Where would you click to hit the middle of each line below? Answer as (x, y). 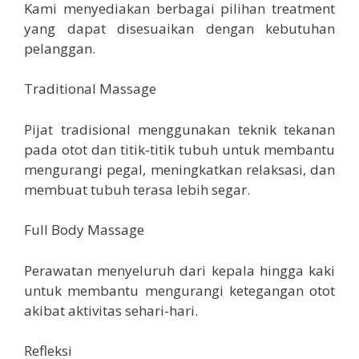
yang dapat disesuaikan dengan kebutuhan (179, 28)
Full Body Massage (84, 230)
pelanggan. (60, 48)
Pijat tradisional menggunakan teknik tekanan (179, 129)
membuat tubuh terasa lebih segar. (137, 189)
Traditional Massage (90, 89)
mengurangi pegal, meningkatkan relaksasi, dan (179, 169)
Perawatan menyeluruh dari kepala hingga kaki (179, 270)
